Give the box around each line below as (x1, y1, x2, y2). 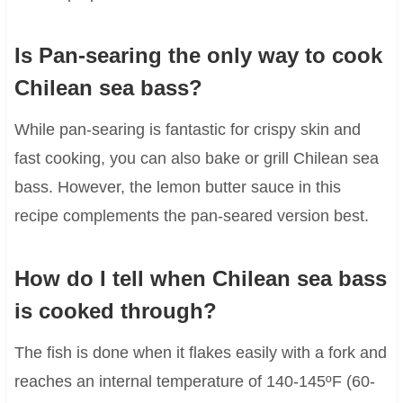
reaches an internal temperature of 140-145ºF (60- (13, 372, 375, 390)
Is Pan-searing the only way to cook (13, 42, 382, 67)
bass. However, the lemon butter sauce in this (13, 177, 341, 196)
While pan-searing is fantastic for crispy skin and (13, 120, 361, 139)
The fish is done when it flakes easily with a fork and (13, 343, 387, 362)
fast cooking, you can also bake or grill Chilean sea (13, 148, 379, 167)
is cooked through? (13, 298, 217, 323)
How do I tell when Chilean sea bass (13, 265, 387, 291)
